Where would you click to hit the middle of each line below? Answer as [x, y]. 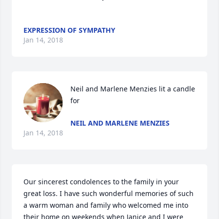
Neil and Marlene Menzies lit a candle [133, 89]
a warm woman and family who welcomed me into [106, 205]
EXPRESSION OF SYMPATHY [69, 30]
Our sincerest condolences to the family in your [101, 182]
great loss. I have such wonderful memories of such [109, 194]
